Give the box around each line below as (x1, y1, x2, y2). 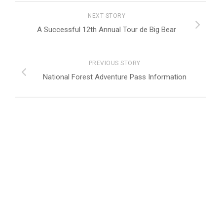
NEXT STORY (88, 12, 125, 20)
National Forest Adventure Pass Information (42, 73, 186, 82)
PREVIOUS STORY (88, 60, 141, 67)
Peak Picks (13, 196, 56, 212)
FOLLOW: (7, 168, 40, 178)
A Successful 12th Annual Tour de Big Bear (37, 25, 176, 35)
